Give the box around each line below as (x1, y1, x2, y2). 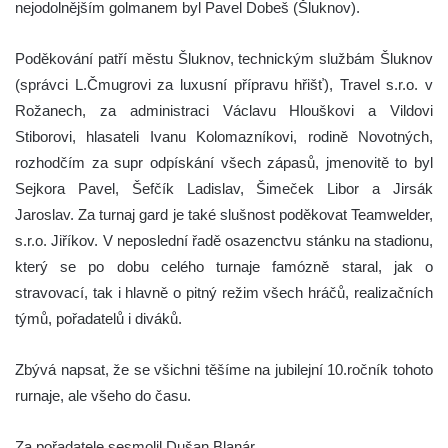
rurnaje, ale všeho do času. (15, 386, 191, 404)
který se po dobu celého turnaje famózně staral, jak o (15, 257, 433, 275)
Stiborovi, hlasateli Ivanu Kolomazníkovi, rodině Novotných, (15, 127, 433, 145)
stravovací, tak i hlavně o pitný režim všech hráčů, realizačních (15, 283, 433, 301)
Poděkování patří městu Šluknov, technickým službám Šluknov (15, 49, 433, 67)
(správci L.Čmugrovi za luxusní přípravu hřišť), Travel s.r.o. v (15, 75, 433, 93)
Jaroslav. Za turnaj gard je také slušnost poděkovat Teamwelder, (15, 205, 433, 223)
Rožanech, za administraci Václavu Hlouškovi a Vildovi (15, 101, 433, 119)
